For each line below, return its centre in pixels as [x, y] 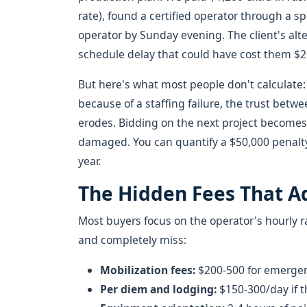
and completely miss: [132, 240]
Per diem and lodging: [158, 289]
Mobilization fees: [148, 270]
